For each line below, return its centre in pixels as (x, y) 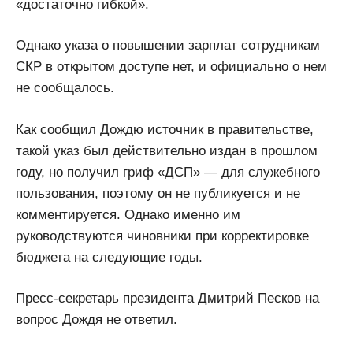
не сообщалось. (65, 88)
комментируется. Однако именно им (128, 214)
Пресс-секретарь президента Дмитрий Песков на (167, 299)
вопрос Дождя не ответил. (97, 320)
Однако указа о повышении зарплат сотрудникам (168, 46)
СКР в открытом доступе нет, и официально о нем (171, 67)
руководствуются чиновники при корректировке (162, 236)
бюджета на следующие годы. (109, 257)
